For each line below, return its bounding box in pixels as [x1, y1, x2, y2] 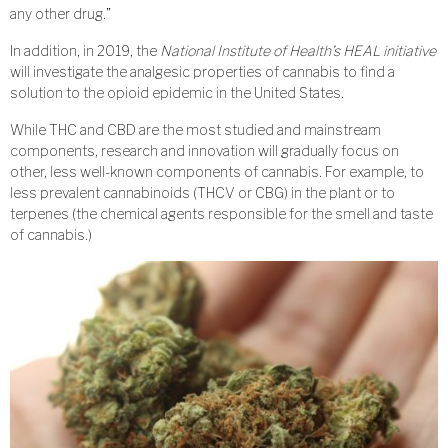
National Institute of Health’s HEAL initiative [160, 42, 436, 60]
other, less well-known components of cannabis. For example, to [10, 163, 424, 181]
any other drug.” [10, 5, 111, 23]
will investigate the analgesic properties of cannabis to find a [10, 63, 395, 81]
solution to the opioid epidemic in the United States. [10, 84, 344, 102]
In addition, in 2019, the [10, 42, 160, 60]
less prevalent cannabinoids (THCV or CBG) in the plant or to [10, 184, 395, 202]
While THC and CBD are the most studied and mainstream [10, 121, 381, 139]
